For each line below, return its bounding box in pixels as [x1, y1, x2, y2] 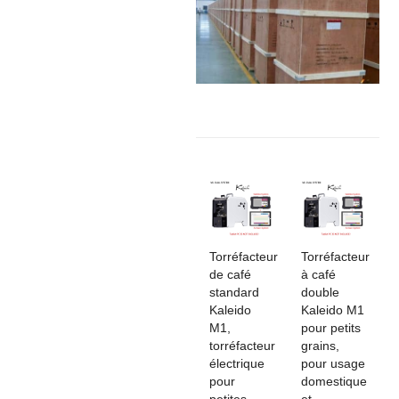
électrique [208, 355, 265, 370]
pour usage [300, 355, 365, 370]
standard [208, 284, 259, 299]
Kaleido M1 [300, 302, 364, 317]
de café [208, 266, 251, 281]
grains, [300, 338, 339, 353]
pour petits [300, 320, 361, 335]
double [300, 284, 339, 299]
